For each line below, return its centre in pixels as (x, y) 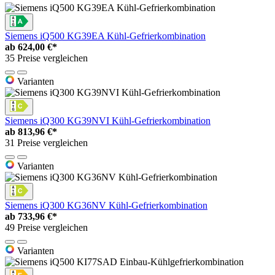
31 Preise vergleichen (46, 142)
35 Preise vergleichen (46, 58)
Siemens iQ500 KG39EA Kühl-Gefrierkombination (105, 36)
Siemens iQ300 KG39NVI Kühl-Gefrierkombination (108, 120)
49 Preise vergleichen (46, 227)
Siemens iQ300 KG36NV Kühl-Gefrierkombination (106, 205)
